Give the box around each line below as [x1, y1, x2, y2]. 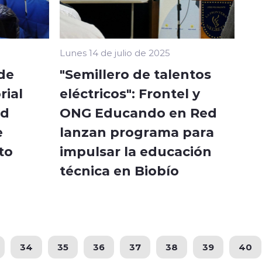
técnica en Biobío [60, 161, 179, 179]
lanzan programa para [60, 122, 214, 140]
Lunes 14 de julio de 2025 [60, 46, 170, 58]
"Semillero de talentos [60, 64, 211, 82]
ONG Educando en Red [60, 103, 217, 121]
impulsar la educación [60, 142, 212, 160]
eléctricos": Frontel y [60, 84, 200, 102]
